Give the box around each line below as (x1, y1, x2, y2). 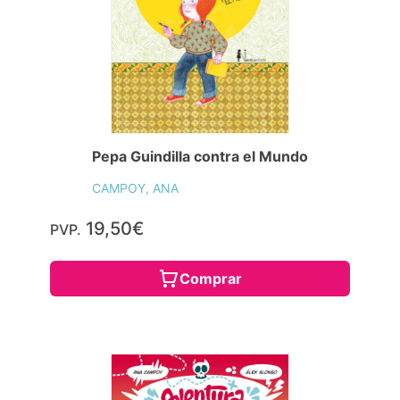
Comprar (179, 270, 242, 288)
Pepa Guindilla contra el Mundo (92, 147, 308, 166)
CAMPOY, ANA (92, 180, 179, 196)
